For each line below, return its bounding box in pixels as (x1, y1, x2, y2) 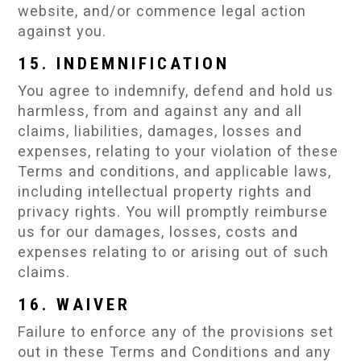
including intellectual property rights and (18, 183, 313, 201)
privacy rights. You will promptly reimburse (18, 203, 329, 221)
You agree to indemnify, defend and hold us (18, 82, 334, 100)
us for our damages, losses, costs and (18, 223, 299, 241)
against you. (18, 22, 107, 39)
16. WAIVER (18, 295, 131, 315)
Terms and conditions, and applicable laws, (18, 163, 332, 180)
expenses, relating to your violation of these (18, 143, 339, 160)
